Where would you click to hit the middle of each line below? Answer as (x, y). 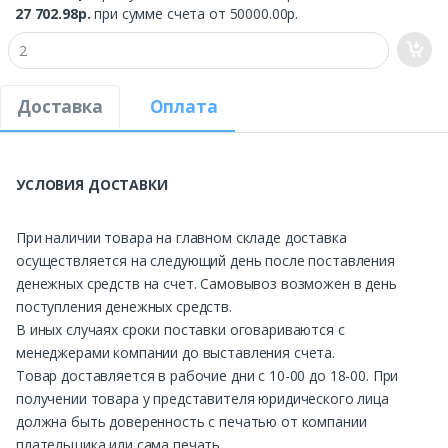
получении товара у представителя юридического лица (202, 399)
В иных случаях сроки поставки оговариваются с (180, 330)
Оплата (183, 107)
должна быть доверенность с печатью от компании (191, 422)
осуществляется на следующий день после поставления (205, 261)
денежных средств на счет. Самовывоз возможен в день (206, 284)
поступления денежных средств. (124, 307)
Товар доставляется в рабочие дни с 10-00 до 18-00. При (207, 376)
